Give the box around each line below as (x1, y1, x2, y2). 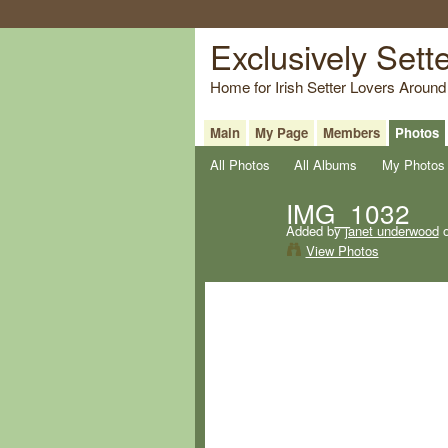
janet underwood (344, 220, 439, 240)
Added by (285, 220, 345, 240)
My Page (254, 122, 308, 142)
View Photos (305, 240, 379, 260)
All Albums (294, 154, 358, 174)
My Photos (381, 154, 445, 174)
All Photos (209, 154, 270, 174)
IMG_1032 (285, 194, 410, 232)
